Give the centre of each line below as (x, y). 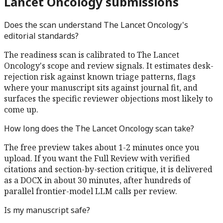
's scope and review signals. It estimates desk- (127, 66)
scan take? (174, 129)
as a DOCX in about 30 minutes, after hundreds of (97, 180)
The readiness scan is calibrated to (70, 55)
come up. (21, 110)
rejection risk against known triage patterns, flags (100, 77)
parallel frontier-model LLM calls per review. (91, 191)
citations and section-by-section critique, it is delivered (108, 169)
